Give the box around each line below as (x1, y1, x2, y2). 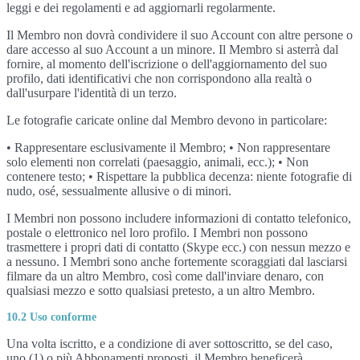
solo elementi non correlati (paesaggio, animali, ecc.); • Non (6, 155, 309, 169)
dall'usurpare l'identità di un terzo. (6, 86, 177, 100)
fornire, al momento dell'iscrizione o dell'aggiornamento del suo (6, 57, 327, 71)
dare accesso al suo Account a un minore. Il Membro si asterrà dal (6, 43, 338, 56)
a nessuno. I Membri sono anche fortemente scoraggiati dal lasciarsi (6, 255, 347, 268)
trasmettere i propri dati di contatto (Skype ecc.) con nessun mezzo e (6, 240, 350, 254)
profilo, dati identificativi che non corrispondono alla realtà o (6, 72, 312, 85)
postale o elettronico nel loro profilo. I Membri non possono (6, 226, 308, 239)
